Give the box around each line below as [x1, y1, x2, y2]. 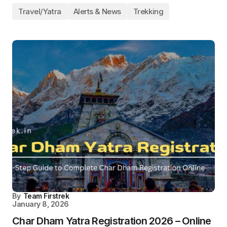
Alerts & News [73, 7, 121, 16]
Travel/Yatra [18, 7, 61, 16]
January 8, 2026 [12, 200, 69, 208]
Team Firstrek [23, 192, 69, 200]
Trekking [133, 7, 164, 16]
